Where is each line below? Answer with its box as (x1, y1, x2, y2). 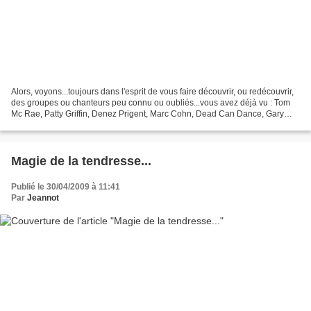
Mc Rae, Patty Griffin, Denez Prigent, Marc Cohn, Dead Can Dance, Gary (11, 108, 284, 119)
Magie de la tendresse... (11, 153, 151, 168)
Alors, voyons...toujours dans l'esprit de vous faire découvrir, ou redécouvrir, (11, 86, 294, 96)
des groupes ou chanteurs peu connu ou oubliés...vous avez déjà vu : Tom (11, 97, 290, 108)
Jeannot (27, 192, 59, 203)
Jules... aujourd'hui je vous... (11, 119, 117, 130)
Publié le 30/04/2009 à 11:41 (11, 181, 120, 192)
